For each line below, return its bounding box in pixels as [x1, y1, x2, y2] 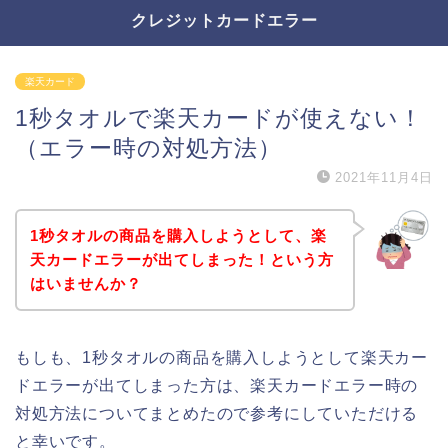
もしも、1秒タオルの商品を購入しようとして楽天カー [15, 348, 428, 366]
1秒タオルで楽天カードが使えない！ [15, 105, 423, 131]
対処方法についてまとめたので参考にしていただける [15, 404, 419, 422]
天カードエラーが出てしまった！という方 [29, 250, 334, 268]
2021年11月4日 [335, 170, 433, 185]
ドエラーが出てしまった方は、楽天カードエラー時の [15, 376, 419, 394]
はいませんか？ [29, 274, 142, 292]
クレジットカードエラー [130, 10, 318, 30]
